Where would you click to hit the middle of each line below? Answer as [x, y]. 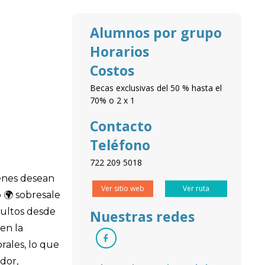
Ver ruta [196, 188]
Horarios [119, 51]
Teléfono [120, 145]
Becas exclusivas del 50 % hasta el [156, 88]
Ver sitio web [123, 188]
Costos [112, 70]
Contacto [121, 126]
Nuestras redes [142, 216]
